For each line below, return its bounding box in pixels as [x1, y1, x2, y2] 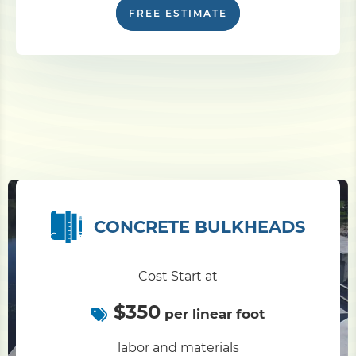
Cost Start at [138, 269, 218, 284]
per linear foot [161, 306, 265, 322]
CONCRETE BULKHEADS [94, 216, 306, 237]
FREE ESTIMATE [129, 7, 227, 19]
